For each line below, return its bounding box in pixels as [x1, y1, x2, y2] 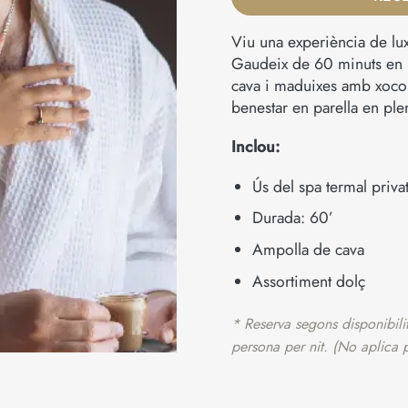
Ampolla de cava [251, 238, 364, 262]
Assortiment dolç [251, 269, 365, 293]
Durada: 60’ [251, 206, 333, 230]
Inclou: [231, 135, 280, 159]
